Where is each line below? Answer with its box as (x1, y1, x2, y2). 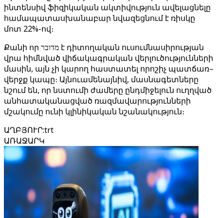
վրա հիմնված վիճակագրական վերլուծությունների (4, 53, 213, 63)
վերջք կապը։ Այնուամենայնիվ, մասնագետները (4, 74, 199, 85)
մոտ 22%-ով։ (4, 23, 54, 34)
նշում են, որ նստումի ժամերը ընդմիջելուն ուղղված (4, 85, 212, 95)
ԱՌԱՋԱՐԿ (4, 135, 45, 146)
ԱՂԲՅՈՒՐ (4, 125, 43, 135)
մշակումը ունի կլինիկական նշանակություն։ (4, 106, 184, 117)
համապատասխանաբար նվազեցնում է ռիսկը (4, 13, 195, 23)
